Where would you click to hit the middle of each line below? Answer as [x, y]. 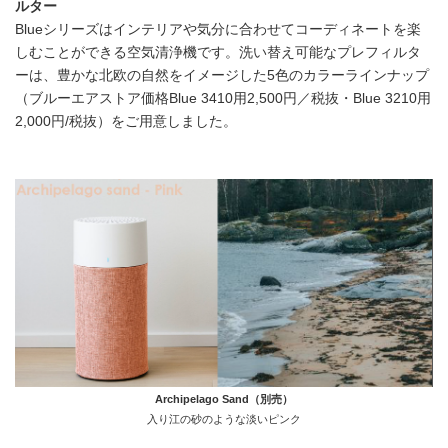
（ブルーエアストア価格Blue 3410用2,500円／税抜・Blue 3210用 [223, 99]
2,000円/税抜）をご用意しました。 [126, 122]
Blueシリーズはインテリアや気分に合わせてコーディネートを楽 [218, 30]
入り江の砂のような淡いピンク [224, 418]
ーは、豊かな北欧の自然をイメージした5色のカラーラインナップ [222, 76]
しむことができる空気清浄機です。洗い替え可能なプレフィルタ [218, 53]
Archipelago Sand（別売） [224, 398]
